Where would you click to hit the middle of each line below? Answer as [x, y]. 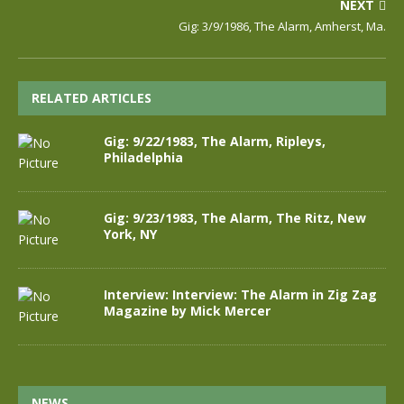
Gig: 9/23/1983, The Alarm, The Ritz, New [235, 218]
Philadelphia [143, 157]
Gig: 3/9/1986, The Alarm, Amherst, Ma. [282, 26]
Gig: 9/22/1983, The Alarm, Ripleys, [215, 141]
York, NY [130, 234]
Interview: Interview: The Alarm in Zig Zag [240, 294]
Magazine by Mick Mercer [187, 311]
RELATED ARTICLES [92, 98]
